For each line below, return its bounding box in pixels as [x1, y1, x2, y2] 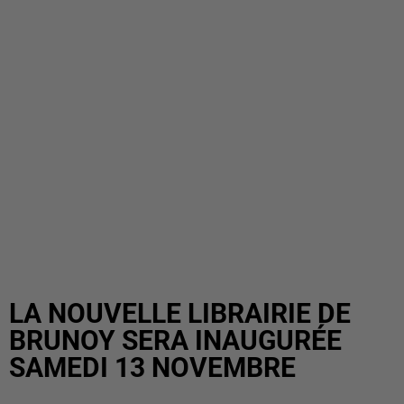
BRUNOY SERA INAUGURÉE [9, 325, 342, 356]
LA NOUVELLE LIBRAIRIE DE [9, 298, 351, 329]
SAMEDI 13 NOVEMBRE [9, 352, 296, 383]
